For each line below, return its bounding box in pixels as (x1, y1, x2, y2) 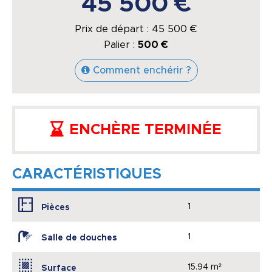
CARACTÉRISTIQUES (12, 167, 161, 182)
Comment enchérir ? (92, 66, 191, 76)
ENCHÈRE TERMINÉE (69, 123, 222, 138)
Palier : (104, 40, 138, 50)
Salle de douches (41, 234, 117, 243)
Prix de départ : (75, 24, 152, 35)
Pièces (41, 203, 70, 212)
